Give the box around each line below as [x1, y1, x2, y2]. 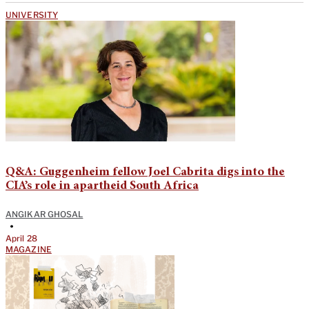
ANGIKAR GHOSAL [6, 208, 83, 219]
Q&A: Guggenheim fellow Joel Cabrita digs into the [6, 166, 285, 179]
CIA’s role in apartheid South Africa [6, 179, 199, 192]
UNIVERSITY [6, 9, 58, 20]
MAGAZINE [6, 243, 52, 255]
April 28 [6, 232, 37, 243]
